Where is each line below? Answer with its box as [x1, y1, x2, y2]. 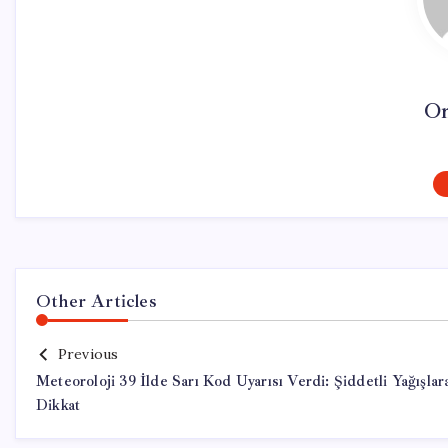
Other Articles [36, 290, 157, 312]
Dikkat [36, 396, 81, 415]
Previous [57, 345, 119, 363]
